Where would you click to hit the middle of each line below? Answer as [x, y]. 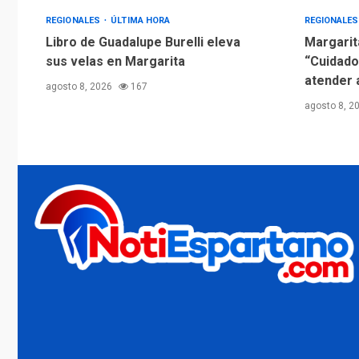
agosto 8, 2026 [80, 87]
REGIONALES [75, 21]
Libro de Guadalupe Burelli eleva [143, 42]
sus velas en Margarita [115, 62]
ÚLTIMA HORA [141, 21]
